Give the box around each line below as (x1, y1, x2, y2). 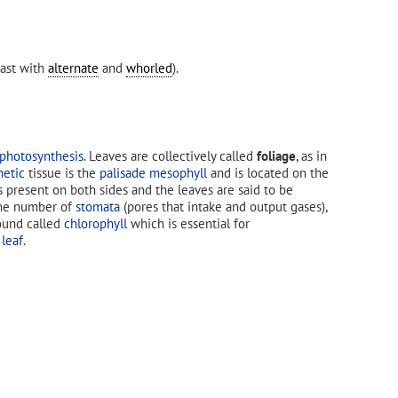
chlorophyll (64, 214, 127, 232)
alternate (48, 60, 99, 76)
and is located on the (207, 163, 329, 181)
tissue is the (25, 163, 99, 181)
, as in (296, 147, 327, 164)
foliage (257, 147, 296, 164)
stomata (76, 197, 120, 215)
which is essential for (127, 214, 250, 232)
